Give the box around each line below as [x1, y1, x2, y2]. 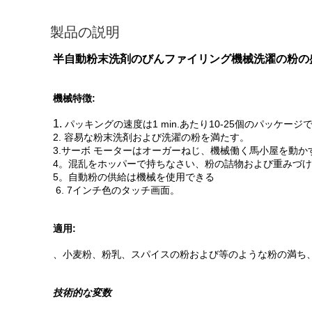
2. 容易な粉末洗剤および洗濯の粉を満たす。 [53, 132, 249, 143]
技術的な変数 [53, 287, 111, 298]
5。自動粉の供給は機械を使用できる [53, 171, 214, 182]
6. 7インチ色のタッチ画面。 [53, 185, 180, 196]
